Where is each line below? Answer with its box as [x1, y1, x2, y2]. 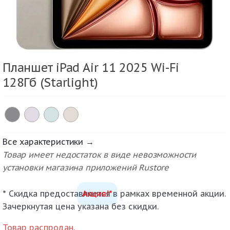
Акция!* [82, 188, 112, 199]
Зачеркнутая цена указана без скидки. [3, 201, 159, 212]
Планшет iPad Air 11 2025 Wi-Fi [3, 60, 180, 75]
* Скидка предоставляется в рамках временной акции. [3, 188, 226, 199]
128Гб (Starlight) [3, 74, 99, 90]
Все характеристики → [3, 137, 94, 147]
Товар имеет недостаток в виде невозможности [3, 149, 197, 160]
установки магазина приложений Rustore [3, 162, 169, 173]
